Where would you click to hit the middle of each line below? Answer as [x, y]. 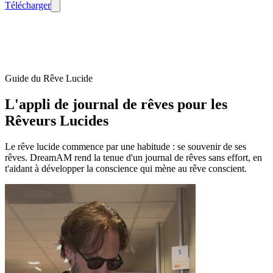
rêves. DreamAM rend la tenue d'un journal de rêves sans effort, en [133, 157]
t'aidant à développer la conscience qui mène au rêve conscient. [126, 168]
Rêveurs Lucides [57, 120]
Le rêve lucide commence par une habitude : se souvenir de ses [126, 146]
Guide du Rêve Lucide [49, 78]
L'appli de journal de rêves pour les [116, 104]
